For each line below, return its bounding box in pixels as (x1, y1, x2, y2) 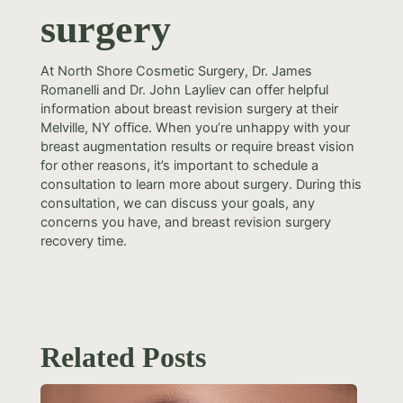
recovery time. (40, 232, 127, 249)
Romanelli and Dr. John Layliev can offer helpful (40, 81, 328, 98)
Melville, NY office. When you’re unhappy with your (40, 119, 350, 136)
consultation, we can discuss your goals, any (40, 194, 315, 211)
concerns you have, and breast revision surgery (40, 213, 331, 230)
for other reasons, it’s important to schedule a (40, 157, 318, 174)
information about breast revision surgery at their (40, 100, 338, 117)
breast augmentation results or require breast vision (40, 138, 354, 155)
